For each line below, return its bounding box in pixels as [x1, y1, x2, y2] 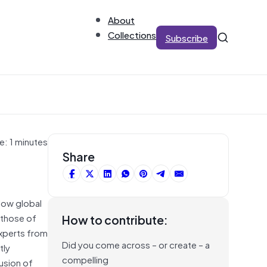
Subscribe [165, 30, 208, 45]
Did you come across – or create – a [62, 237, 210, 252]
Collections [108, 27, 156, 42]
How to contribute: [62, 210, 168, 229]
